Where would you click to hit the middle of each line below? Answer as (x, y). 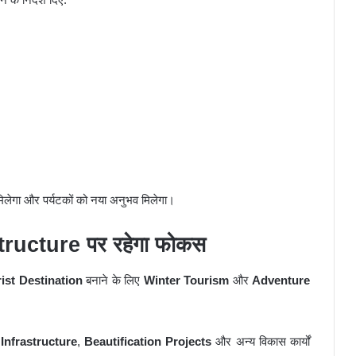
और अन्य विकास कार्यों (261, 342)
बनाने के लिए (113, 281)
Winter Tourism (186, 281)
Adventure (281, 281)
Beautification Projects (148, 342)
